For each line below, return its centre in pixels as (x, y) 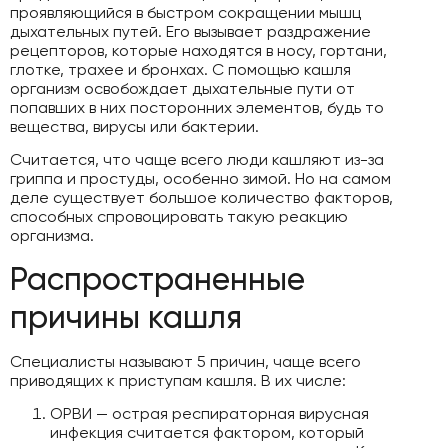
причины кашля (126, 316)
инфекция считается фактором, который (207, 433)
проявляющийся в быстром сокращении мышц (185, 12)
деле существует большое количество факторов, (201, 198)
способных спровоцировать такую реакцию (179, 217)
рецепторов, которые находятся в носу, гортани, (198, 50)
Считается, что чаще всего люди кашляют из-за (197, 160)
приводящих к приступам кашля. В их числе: (178, 380)
